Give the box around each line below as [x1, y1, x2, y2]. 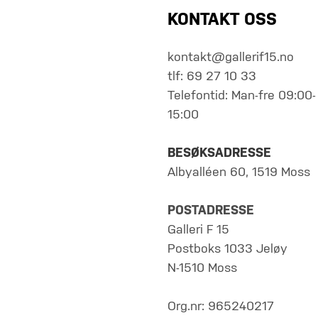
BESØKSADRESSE [168, 147, 271, 160]
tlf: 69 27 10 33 [168, 70, 256, 83]
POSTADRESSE [168, 204, 254, 217]
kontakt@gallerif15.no [168, 51, 294, 64]
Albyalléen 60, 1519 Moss [168, 166, 310, 179]
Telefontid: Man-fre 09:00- [168, 89, 316, 102]
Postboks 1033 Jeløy [168, 243, 287, 256]
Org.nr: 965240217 [168, 300, 274, 313]
